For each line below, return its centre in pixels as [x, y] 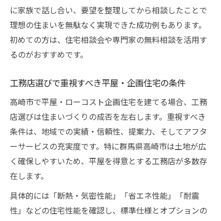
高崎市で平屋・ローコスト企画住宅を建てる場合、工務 [109, 102]
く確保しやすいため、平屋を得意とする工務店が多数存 [109, 161]
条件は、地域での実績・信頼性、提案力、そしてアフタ [109, 131]
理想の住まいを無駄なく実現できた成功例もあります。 [108, 25]
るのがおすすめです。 [49, 54]
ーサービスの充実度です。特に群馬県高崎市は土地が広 [108, 146]
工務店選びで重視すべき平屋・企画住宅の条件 [98, 83]
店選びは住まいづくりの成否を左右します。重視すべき [108, 116]
